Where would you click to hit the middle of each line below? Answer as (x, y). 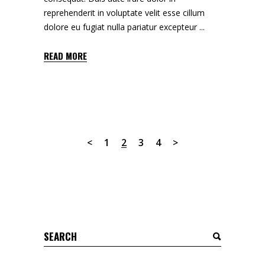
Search (56, 234)
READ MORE (65, 56)
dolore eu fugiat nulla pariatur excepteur (122, 27)
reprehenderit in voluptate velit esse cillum (124, 13)
